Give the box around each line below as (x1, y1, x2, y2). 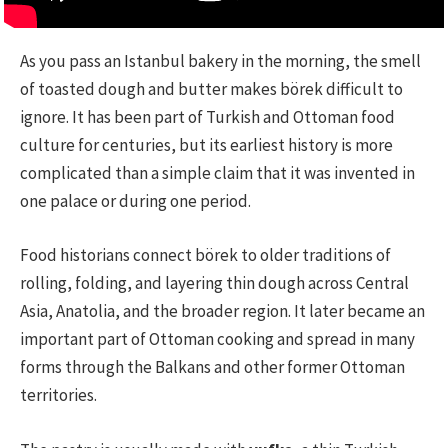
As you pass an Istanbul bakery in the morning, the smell (20, 50, 421, 73)
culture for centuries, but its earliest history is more (20, 134, 393, 157)
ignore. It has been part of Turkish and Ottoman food (20, 106, 395, 129)
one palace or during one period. (20, 190, 251, 213)
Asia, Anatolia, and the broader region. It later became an (20, 300, 425, 323)
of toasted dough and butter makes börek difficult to (20, 78, 403, 101)
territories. (20, 384, 97, 407)
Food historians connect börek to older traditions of (20, 244, 391, 267)
